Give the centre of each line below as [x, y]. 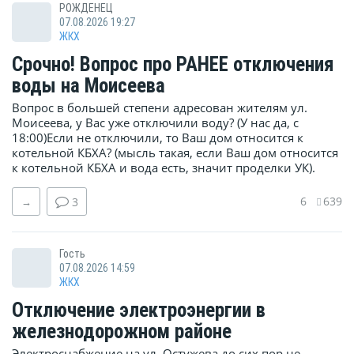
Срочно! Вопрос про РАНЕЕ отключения [173, 65]
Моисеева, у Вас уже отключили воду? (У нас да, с [155, 123]
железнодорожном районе [122, 332]
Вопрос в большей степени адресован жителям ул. [160, 108]
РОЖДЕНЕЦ [86, 8]
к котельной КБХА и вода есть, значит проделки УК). [164, 168]
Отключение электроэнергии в [139, 311]
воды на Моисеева [88, 86]
